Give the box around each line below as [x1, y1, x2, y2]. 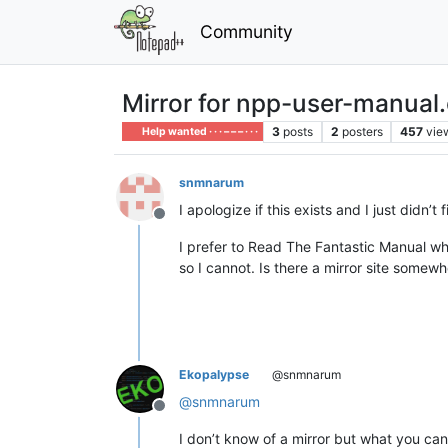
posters [341, 123, 383, 139]
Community [199, 20, 293, 42]
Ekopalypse [179, 366, 249, 382]
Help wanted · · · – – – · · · [140, 124, 259, 138]
